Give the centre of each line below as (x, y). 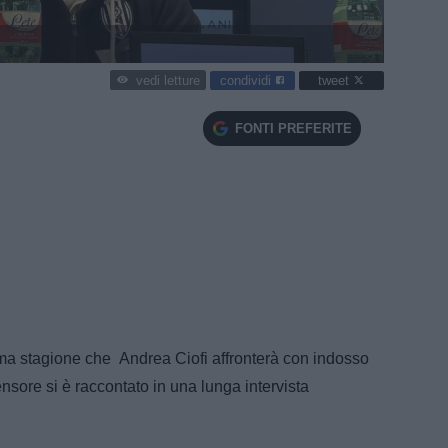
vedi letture (167, 81)
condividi (247, 80)
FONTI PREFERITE (293, 128)
